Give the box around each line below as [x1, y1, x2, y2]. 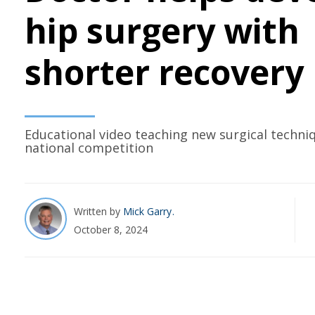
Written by [74, 204, 123, 218]
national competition [25, 139, 153, 157]
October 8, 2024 [74, 222, 148, 236]
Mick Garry [123, 204, 174, 218]
